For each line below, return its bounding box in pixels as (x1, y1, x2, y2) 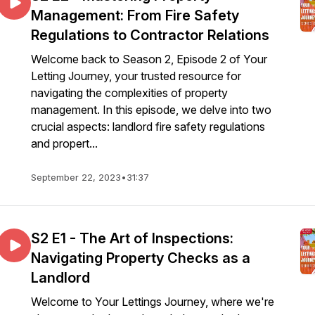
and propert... (31, 136, 98, 150)
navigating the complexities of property (31, 86, 228, 100)
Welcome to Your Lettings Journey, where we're (31, 295, 274, 309)
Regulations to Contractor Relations (31, 27, 269, 44)
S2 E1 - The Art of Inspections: (31, 230, 233, 247)
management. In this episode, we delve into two (31, 103, 271, 117)
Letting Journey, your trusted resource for (31, 69, 241, 83)
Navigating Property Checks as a (31, 250, 250, 266)
